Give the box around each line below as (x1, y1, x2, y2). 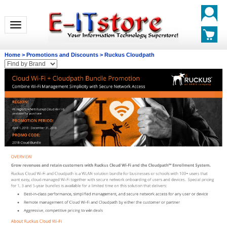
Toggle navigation (15, 21, 64, 28)
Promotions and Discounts (26, 52, 98, 58)
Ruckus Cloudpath (104, 52, 155, 58)
